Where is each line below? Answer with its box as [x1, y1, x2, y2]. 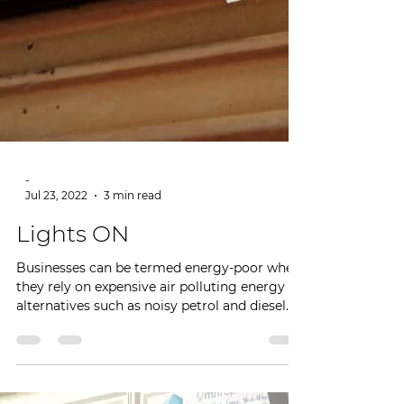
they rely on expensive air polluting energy [16, 376, 285, 392]
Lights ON [16, 317, 129, 344]
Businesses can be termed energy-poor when [16, 357, 301, 373]
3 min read [104, 286, 161, 299]
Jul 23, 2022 [25, 286, 87, 299]
